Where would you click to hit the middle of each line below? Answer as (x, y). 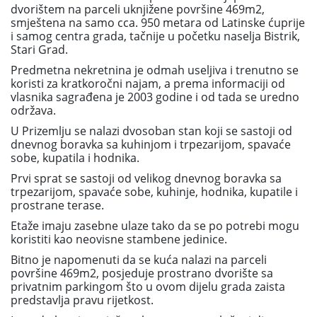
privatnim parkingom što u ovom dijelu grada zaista (148, 287)
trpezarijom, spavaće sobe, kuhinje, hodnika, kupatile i (154, 192)
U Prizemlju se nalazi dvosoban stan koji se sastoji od (151, 131)
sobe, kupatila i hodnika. (75, 158)
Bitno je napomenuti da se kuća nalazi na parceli (139, 260)
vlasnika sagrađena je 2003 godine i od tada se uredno (155, 97)
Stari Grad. (39, 50)
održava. (33, 110)
